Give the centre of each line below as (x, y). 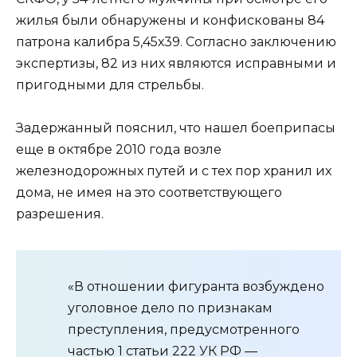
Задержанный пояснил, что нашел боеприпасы (176, 128)
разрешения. (60, 214)
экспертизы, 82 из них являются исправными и (176, 64)
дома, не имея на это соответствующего (149, 193)
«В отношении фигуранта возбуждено (196, 287)
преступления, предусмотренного (184, 330)
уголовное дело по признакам (170, 308)
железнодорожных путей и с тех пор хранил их (174, 171)
